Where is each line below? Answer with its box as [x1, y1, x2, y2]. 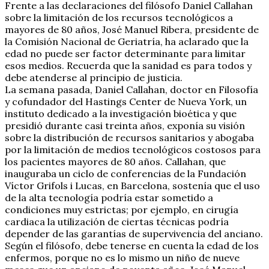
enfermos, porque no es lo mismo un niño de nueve [5, 251, 240, 264]
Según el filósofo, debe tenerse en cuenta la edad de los [5, 239, 259, 252]
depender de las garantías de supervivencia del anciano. [5, 227, 263, 240]
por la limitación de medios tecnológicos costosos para [5, 143, 261, 156]
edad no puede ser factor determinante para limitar [5, 47, 246, 59]
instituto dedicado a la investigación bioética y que [5, 107, 237, 119]
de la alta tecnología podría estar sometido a [5, 191, 213, 204]
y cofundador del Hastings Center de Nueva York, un [5, 95, 247, 107]
